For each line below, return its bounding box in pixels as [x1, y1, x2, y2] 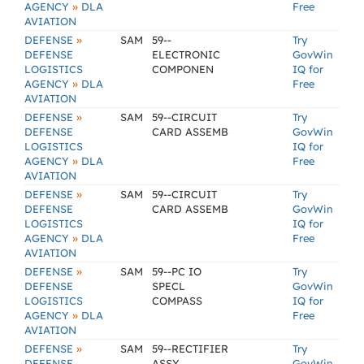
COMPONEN [152, 63, 214, 76]
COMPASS [152, 294, 202, 307]
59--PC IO [152, 265, 201, 278]
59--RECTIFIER [152, 342, 228, 355]
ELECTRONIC [152, 48, 220, 61]
